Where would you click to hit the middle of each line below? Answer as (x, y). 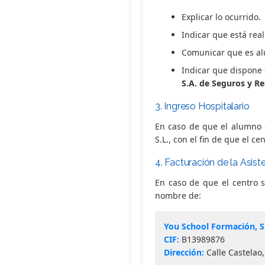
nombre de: (178, 195)
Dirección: (184, 252)
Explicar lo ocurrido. (221, 17)
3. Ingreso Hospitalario (202, 106)
